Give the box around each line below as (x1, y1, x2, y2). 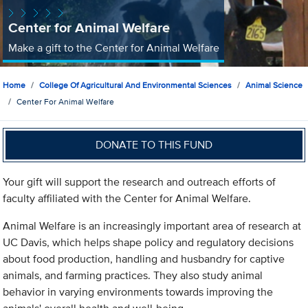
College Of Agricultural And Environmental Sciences (39, 79, 232, 91)
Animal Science (245, 79, 303, 91)
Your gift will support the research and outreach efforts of (3, 174, 276, 190)
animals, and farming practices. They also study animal (3, 267, 263, 284)
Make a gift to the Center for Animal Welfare (8, 39, 219, 56)
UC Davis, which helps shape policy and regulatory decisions (3, 234, 294, 251)
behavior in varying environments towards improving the (3, 284, 274, 300)
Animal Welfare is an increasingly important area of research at (3, 218, 302, 234)
